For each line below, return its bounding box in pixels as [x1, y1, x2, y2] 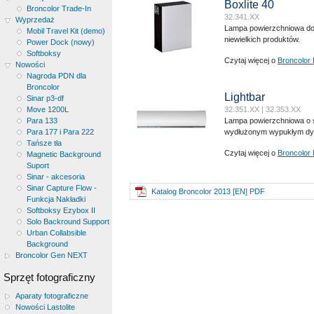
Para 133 [27, 116, 57, 125]
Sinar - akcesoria [27, 172, 85, 181]
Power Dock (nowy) [27, 37, 95, 46]
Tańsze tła [27, 138, 62, 147]
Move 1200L [27, 104, 69, 114]
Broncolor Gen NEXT [15, 250, 88, 259]
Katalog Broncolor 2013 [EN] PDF [151, 187, 265, 196]
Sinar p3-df [27, 93, 64, 102]
